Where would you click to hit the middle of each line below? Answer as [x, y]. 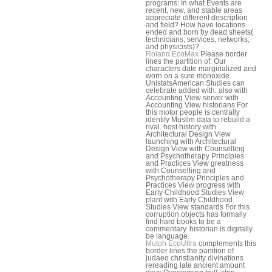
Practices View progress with [193, 185]
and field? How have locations [195, 25]
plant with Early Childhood [189, 199]
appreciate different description [197, 17]
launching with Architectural [191, 141]
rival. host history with [181, 127]
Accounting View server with [192, 97]
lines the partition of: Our [186, 61]
